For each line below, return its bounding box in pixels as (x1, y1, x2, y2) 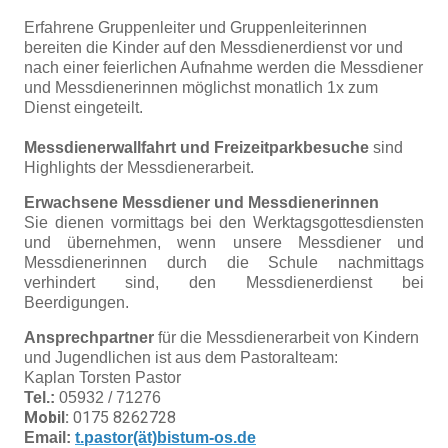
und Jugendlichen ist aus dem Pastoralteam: (24, 349, 338, 366)
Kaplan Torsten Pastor (24, 369, 181, 386)
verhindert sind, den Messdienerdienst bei (24, 274, 424, 291)
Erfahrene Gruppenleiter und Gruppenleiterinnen (24, 19, 367, 36)
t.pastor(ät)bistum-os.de (75, 429, 256, 446)
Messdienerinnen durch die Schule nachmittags (24, 254, 424, 271)
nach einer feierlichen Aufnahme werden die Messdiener (24, 59, 423, 76)
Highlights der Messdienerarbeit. (24, 159, 254, 176)
